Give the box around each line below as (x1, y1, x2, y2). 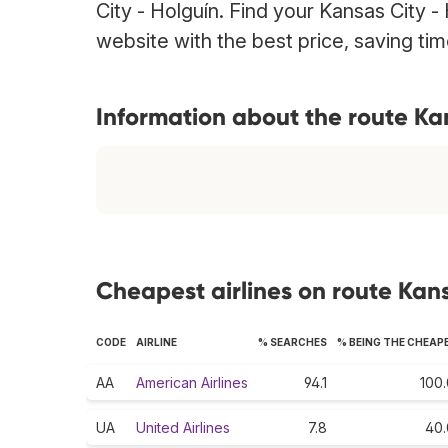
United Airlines (136, 419, 230, 437)
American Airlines (136, 374, 248, 392)
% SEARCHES (258, 336, 327, 349)
